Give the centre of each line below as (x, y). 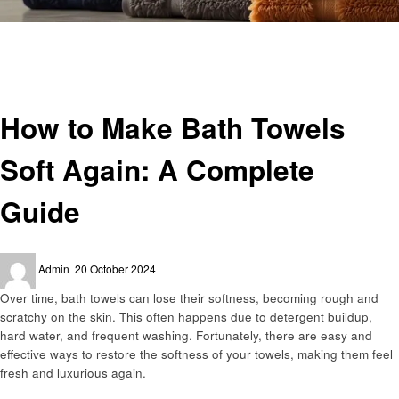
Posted (91, 260)
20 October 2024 (115, 268)
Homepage (39, 31)
